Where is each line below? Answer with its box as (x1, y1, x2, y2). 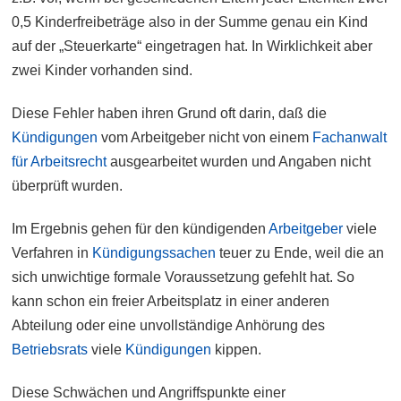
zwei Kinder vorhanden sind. (12, 63, 193, 79)
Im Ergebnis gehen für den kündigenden (12, 221, 269, 237)
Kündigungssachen (92, 245, 217, 261)
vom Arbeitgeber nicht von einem (98, 130, 313, 146)
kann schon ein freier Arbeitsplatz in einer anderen (12, 294, 330, 310)
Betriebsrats (12, 342, 89, 358)
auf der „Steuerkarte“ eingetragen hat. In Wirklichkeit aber (12, 38, 373, 55)
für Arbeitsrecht (12, 154, 107, 170)
